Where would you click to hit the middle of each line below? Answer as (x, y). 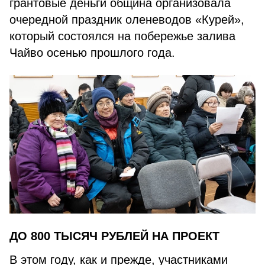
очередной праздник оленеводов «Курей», (127, 20)
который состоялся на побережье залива (122, 36)
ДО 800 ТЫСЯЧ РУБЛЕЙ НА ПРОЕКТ (114, 236)
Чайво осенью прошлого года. (92, 53)
